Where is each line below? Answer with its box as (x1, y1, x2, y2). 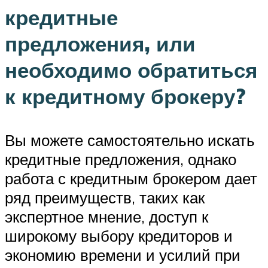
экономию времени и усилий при (5, 245, 240, 265)
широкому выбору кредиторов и (5, 226, 233, 246)
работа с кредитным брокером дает (5, 169, 257, 188)
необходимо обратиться (5, 57, 257, 84)
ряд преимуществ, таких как (5, 188, 205, 208)
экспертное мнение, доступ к (5, 207, 208, 227)
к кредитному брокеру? (5, 83, 246, 110)
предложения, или (5, 31, 196, 57)
